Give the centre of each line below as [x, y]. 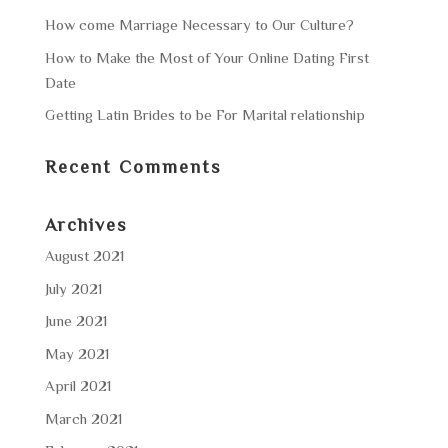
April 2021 [77, 385]
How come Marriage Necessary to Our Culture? [199, 24]
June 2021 [75, 320]
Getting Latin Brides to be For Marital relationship [204, 114]
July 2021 [73, 288]
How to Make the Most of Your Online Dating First [206, 57]
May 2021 [76, 353]
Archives [85, 224]
